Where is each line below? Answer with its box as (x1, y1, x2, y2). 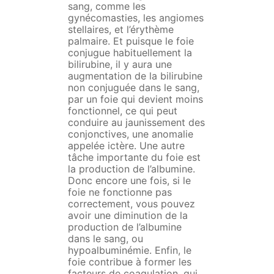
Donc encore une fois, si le (67, 174, 191, 187)
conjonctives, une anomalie (67, 128, 193, 141)
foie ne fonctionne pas (67, 186, 172, 199)
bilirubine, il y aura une (67, 58, 172, 71)
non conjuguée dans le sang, (67, 81, 199, 94)
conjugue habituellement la (67, 46, 192, 59)
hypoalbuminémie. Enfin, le (67, 244, 191, 257)
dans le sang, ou (67, 232, 143, 245)
